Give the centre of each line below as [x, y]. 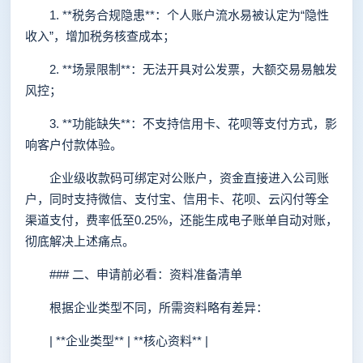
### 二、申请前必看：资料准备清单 [134, 274]
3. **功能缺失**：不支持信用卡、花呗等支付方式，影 [181, 124]
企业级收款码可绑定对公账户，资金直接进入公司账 [177, 178]
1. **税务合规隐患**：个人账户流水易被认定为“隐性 [177, 15]
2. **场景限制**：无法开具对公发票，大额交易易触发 [181, 69]
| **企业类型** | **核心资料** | [117, 341]
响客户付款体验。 [74, 145]
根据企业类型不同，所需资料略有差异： [147, 307]
